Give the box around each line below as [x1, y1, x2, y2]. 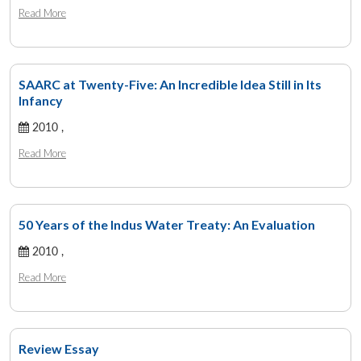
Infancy [19, 92, 63, 108]
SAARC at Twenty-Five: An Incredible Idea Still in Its [19, 76, 322, 92]
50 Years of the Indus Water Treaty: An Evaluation [19, 216, 315, 232]
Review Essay [19, 340, 99, 356]
